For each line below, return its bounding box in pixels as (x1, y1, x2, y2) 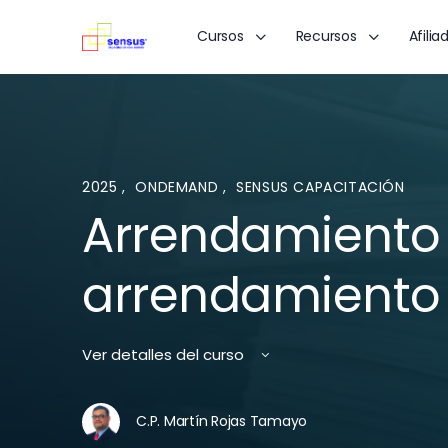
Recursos (295, 26, 357, 46)
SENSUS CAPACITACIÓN (236, 177, 405, 197)
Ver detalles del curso (82, 344, 248, 365)
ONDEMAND (135, 177, 223, 197)
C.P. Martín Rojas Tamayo (136, 411, 308, 432)
